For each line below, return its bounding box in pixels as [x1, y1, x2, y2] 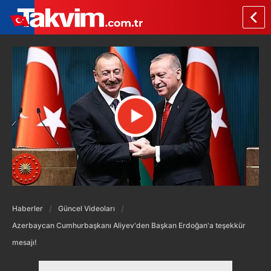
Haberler [12, 203, 43, 213]
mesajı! [12, 237, 37, 247]
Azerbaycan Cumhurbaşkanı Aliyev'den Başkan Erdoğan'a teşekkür [12, 220, 246, 230]
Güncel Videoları [58, 203, 115, 213]
